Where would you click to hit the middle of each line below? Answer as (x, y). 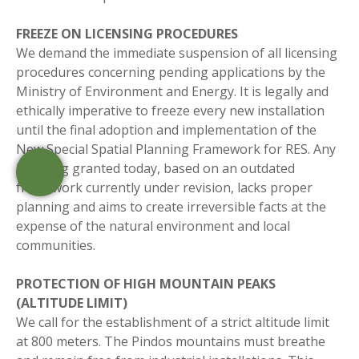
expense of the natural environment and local (153, 226)
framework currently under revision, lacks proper (164, 187)
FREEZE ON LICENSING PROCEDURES (127, 33)
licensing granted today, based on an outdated (155, 168)
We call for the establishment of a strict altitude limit (173, 322)
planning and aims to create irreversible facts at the (171, 206)
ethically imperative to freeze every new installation (170, 110)
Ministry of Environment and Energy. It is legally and (172, 91)
